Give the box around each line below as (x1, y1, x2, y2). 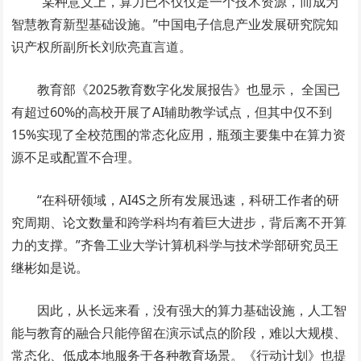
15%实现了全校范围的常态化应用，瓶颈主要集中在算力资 (11, 125, 346, 143)
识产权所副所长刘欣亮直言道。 (11, 37, 193, 56)
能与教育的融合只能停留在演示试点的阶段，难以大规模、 (11, 323, 347, 342)
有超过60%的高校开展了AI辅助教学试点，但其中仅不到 (11, 102, 333, 121)
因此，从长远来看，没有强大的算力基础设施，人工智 (37, 301, 347, 319)
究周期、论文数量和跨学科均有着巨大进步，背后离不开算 (11, 213, 347, 231)
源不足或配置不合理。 (11, 147, 141, 166)
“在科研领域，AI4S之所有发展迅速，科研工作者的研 (37, 190, 340, 209)
